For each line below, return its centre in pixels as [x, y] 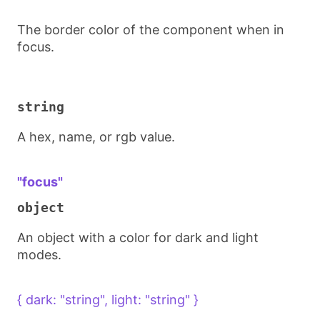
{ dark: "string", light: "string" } [108, 300]
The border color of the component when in [151, 30]
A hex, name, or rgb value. [96, 137]
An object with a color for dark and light [138, 237]
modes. [39, 255]
